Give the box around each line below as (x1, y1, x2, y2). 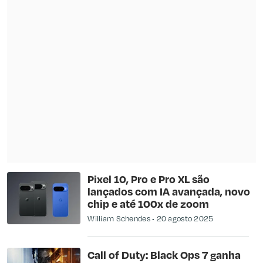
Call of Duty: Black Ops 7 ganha (87, 247, 241, 261)
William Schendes (87, 213, 150, 224)
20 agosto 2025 (156, 213, 214, 224)
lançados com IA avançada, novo (87, 184, 251, 198)
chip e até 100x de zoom (87, 197, 210, 211)
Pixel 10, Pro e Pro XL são (87, 172, 210, 186)
